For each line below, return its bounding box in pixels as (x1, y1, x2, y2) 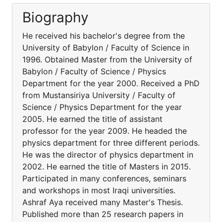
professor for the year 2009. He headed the (22, 126, 187, 136)
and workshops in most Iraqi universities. (22, 185, 175, 195)
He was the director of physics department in (22, 150, 193, 160)
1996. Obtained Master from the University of (22, 55, 192, 64)
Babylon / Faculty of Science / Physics (22, 66, 166, 76)
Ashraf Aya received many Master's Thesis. (22, 197, 183, 207)
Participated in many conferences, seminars (22, 173, 186, 183)
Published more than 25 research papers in (22, 209, 183, 219)
